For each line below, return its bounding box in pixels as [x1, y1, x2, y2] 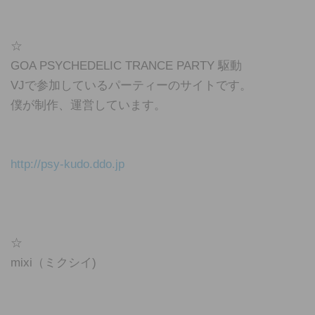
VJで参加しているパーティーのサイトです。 [11, 79, 252, 92]
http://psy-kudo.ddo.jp [11, 157, 124, 171]
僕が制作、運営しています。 [11, 98, 166, 112]
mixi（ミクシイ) [11, 256, 96, 269]
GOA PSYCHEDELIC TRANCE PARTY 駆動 [11, 59, 242, 72]
